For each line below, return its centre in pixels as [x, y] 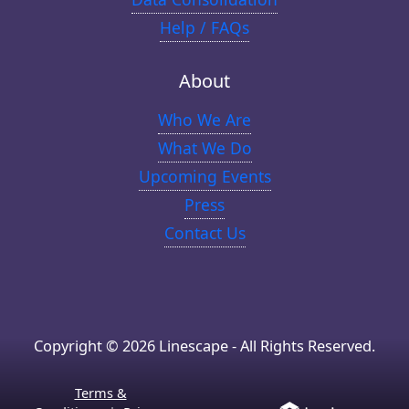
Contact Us [204, 233]
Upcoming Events [204, 177]
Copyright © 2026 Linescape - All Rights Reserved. [204, 346]
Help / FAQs [204, 27]
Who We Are [204, 120]
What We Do [204, 148]
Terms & [100, 393]
